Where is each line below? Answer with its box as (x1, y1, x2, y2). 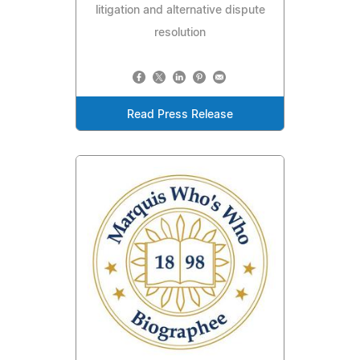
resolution (154, 27, 206, 39)
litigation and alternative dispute (95, 4, 265, 16)
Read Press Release (127, 108, 233, 121)
